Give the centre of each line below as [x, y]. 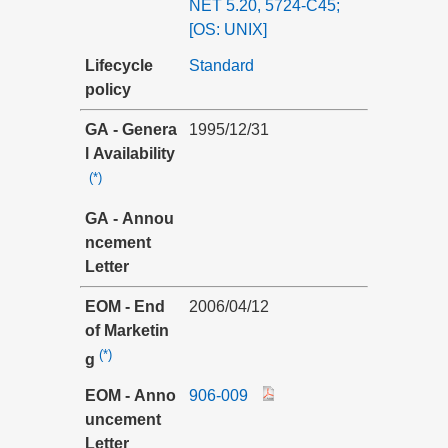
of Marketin [127, 330]
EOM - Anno [130, 395]
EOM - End [127, 306]
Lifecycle [119, 65]
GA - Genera [131, 129]
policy [108, 89]
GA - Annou [129, 218]
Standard [221, 65]
